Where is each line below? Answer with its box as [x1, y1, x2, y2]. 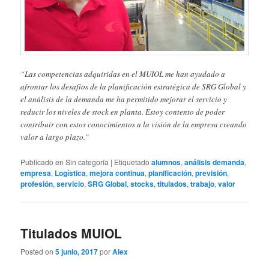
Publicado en [20, 156, 64, 167]
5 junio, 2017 [55, 246, 98, 258]
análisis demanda [184, 156, 245, 168]
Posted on [20, 246, 56, 257]
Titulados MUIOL [20, 223, 122, 242]
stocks [130, 178, 154, 189]
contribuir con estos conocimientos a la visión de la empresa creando [20, 119, 247, 130]
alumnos [151, 156, 181, 168]
